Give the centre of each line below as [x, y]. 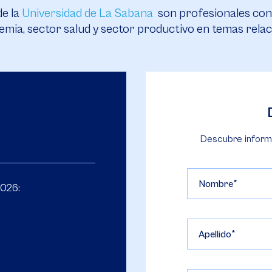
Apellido [215, 234]
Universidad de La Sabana [87, 14]
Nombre [216, 184]
